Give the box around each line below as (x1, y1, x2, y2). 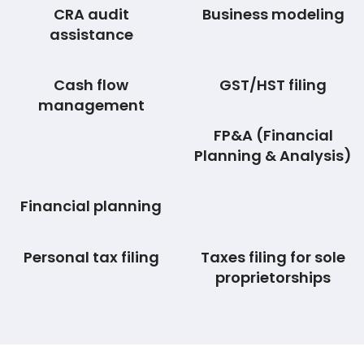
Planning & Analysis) (194, 145, 352, 166)
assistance (49, 24, 133, 45)
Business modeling (201, 3, 344, 24)
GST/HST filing (219, 74, 327, 95)
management (37, 94, 145, 115)
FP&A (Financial (213, 124, 333, 145)
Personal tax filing (23, 246, 159, 267)
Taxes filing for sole (201, 246, 345, 267)
